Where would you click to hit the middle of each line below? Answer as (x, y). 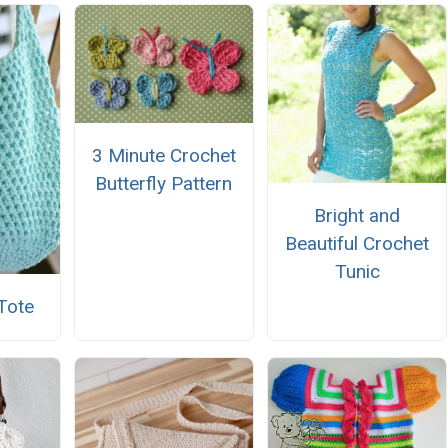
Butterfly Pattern (164, 184)
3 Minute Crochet (163, 156)
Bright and (357, 215)
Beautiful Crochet (357, 243)
